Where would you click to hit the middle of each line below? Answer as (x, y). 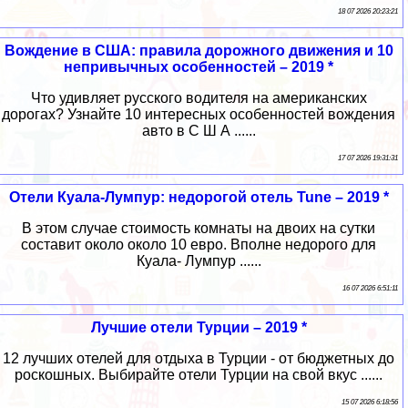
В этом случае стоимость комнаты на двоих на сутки (199, 229)
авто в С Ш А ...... (199, 131)
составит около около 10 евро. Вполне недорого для (199, 245)
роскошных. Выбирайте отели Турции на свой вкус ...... (199, 375)
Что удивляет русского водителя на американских (199, 98)
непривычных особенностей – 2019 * (199, 67)
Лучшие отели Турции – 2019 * (199, 328)
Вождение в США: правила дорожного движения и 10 (199, 51)
